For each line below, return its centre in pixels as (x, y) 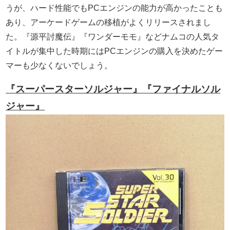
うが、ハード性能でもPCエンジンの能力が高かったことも (114, 8)
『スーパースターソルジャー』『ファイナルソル (113, 89)
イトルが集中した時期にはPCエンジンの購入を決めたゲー (114, 51)
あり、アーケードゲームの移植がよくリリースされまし (109, 23)
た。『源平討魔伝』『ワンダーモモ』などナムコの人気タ (113, 37)
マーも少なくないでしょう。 (59, 66)
